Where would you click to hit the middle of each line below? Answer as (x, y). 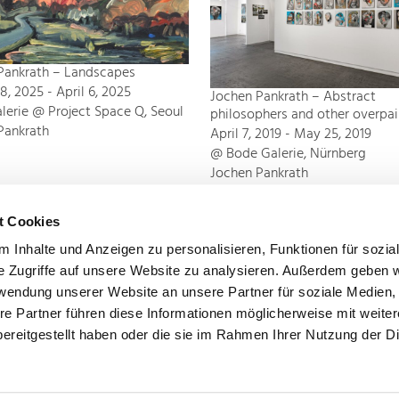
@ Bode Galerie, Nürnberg (288, 155)
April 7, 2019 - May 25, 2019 (291, 135)
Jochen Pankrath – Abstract (293, 98)
